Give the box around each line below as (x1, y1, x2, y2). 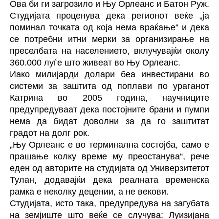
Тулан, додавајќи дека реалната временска (10, 175, 209, 185)
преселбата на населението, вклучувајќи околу (10, 46, 209, 56)
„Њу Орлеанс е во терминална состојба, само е (10, 140, 209, 150)
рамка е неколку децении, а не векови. (10, 187, 169, 197)
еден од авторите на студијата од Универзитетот (10, 163, 209, 173)
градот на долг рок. (10, 128, 89, 138)
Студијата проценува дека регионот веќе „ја (10, 11, 209, 21)
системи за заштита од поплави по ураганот (10, 81, 209, 91)
